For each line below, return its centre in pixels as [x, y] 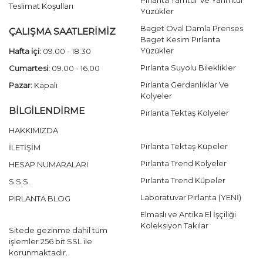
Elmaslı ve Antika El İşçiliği [188, 215]
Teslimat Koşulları [41, 6]
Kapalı [45, 85]
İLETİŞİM [25, 148]
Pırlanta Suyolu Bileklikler [188, 68]
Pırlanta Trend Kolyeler [183, 163]
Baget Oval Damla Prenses [192, 28]
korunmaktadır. [38, 253]
